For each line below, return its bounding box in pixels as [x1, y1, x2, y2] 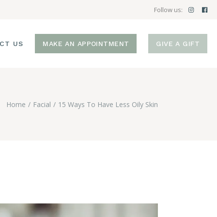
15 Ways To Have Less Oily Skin [58, 99, 158, 109]
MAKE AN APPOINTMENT [43, 40, 129, 47]
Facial [33, 99, 51, 109]
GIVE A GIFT [156, 40, 200, 47]
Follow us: [154, 5, 183, 14]
